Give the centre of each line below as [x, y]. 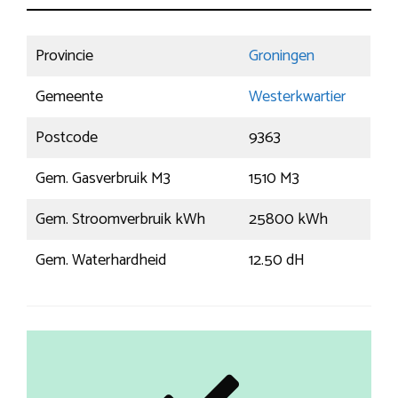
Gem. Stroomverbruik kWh [120, 219]
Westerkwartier [297, 96]
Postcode [67, 137]
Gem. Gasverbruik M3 [103, 178]
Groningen [282, 56]
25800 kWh [288, 219]
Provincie [64, 56]
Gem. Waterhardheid [101, 260]
